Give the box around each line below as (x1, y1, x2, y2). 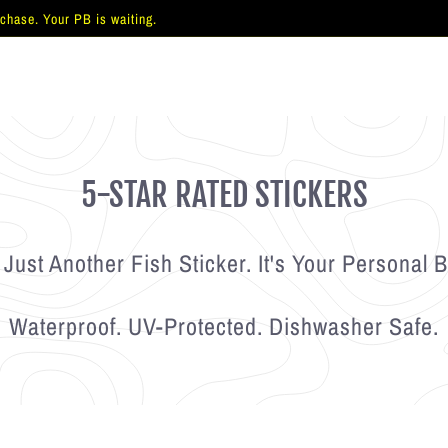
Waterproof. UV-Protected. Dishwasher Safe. (9, 310, 439, 342)
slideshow (51, 71, 134, 99)
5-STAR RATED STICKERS (80, 174, 368, 215)
